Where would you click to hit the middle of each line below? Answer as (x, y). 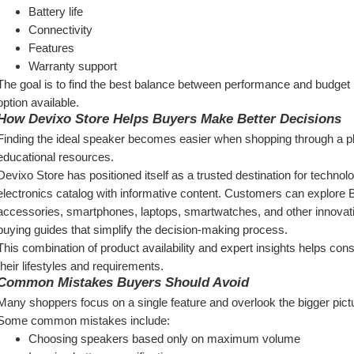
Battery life (56, 11)
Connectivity (60, 30)
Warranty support (73, 66)
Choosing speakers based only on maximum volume (164, 339)
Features (51, 48)
